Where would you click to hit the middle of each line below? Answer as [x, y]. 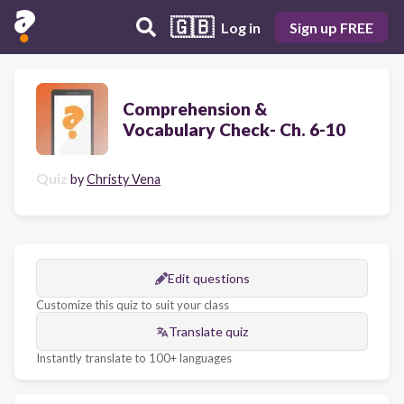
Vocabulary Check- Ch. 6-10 [234, 129]
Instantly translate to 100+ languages [134, 358]
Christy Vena [124, 179]
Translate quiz [208, 331]
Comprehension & [195, 109]
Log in [241, 27]
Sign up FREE [331, 27]
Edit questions [208, 278]
